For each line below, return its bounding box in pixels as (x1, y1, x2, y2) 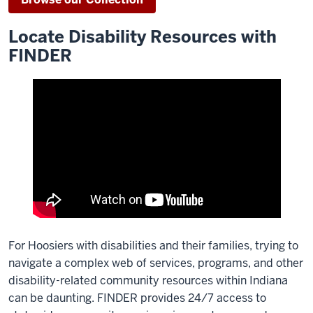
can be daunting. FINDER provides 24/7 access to (8, 290, 266, 305)
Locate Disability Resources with (8, 25, 277, 48)
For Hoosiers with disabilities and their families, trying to (8, 238, 298, 253)
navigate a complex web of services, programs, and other (8, 255, 303, 270)
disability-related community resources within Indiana (8, 272, 288, 288)
